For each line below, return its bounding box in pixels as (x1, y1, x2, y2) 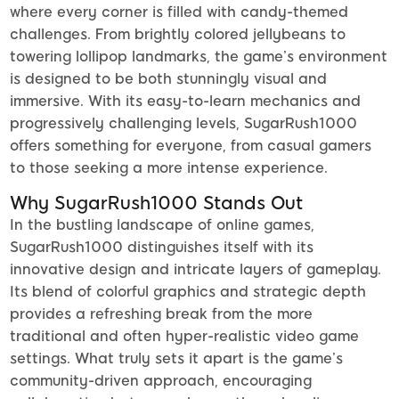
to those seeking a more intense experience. (10, 159, 328, 177)
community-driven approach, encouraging (10, 372, 312, 390)
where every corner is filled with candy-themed (10, 4, 348, 21)
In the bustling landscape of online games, (10, 216, 314, 234)
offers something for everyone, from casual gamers (10, 137, 371, 155)
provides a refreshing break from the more (10, 305, 313, 323)
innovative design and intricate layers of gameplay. (10, 261, 381, 279)
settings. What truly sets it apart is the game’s (10, 350, 343, 368)
